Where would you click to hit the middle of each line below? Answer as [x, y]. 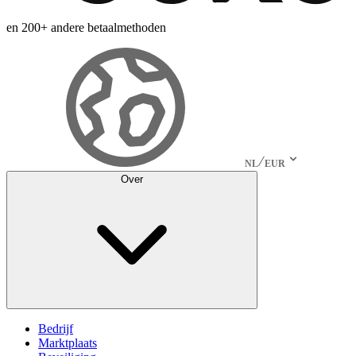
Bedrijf [56, 328]
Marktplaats [68, 342]
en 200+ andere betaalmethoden [86, 27]
